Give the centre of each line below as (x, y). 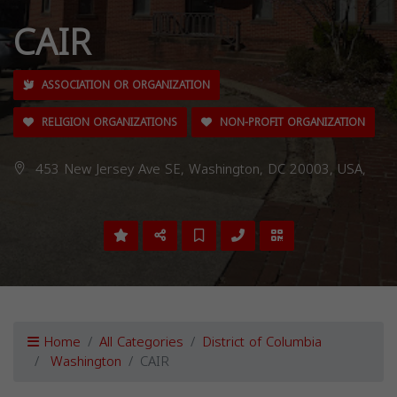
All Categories (141, 343)
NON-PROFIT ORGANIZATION (291, 123)
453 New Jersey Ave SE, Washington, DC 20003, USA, (198, 170)
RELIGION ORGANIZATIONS (108, 123)
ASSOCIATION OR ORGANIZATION (124, 86)
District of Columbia (262, 343)
